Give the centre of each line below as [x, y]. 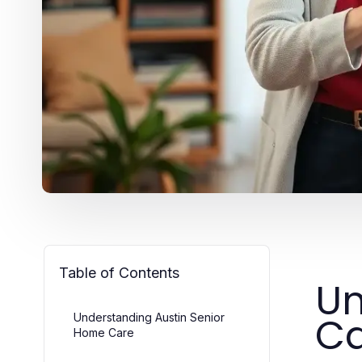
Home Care [104, 332]
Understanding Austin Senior [149, 317]
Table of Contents [119, 272]
